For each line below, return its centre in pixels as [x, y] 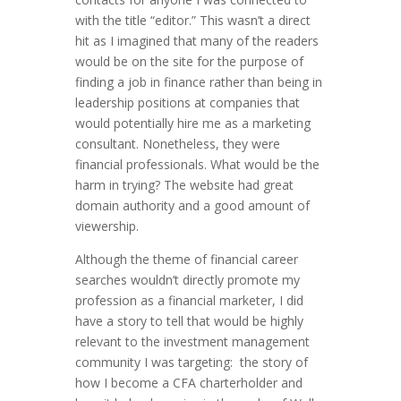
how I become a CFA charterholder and [189, 383]
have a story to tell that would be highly [189, 321]
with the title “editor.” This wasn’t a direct [193, 21]
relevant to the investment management [192, 342]
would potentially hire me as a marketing [193, 124]
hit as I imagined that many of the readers [197, 41]
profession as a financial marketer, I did [189, 301]
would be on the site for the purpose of [189, 62]
